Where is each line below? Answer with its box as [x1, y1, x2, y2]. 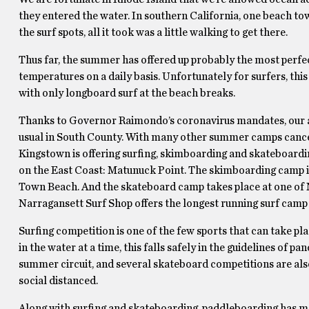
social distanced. [18, 275, 98, 286]
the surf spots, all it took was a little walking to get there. [18, 27, 288, 38]
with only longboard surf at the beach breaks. [18, 88, 235, 99]
